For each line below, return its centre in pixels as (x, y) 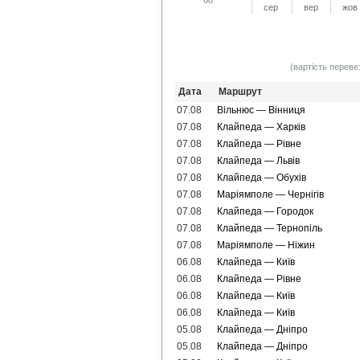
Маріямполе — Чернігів (270, 194)
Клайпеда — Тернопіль (269, 228)
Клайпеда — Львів (258, 161)
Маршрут (240, 92)
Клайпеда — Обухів (261, 178)
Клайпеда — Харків (261, 127)
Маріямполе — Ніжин (266, 245)
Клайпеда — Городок (265, 211)
